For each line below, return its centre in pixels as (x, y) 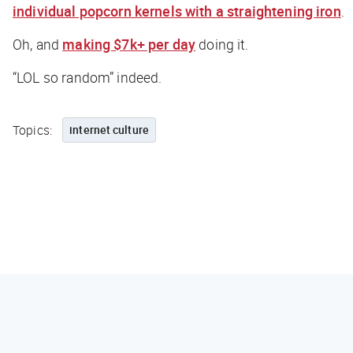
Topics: (33, 130)
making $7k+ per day (129, 44)
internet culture (109, 129)
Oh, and (38, 44)
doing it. (222, 44)
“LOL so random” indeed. (87, 77)
